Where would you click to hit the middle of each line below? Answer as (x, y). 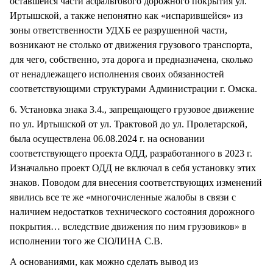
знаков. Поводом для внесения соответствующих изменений (136, 182)
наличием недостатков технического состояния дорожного (132, 211)
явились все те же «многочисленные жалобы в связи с (123, 197)
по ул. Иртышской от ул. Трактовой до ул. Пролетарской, (129, 124)
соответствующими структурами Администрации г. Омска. (133, 88)
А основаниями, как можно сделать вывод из (104, 261)
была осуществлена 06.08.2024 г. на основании (107, 138)
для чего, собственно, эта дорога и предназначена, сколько (131, 59)
